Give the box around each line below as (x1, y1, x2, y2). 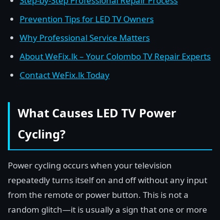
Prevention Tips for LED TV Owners (20, 13, 154, 25)
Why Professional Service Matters (20, 32, 150, 43)
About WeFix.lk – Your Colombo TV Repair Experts (20, 51, 211, 62)
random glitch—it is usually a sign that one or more (8, 204, 207, 215)
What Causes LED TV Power (18, 105, 176, 121)
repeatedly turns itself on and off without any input (8, 174, 207, 186)
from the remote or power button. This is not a (8, 189, 189, 200)
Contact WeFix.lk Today (20, 69, 110, 81)
